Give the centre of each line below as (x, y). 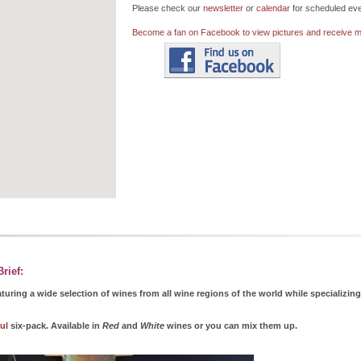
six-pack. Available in (55, 325)
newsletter (223, 8)
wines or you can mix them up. (231, 325)
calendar (273, 8)
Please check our (168, 8)
